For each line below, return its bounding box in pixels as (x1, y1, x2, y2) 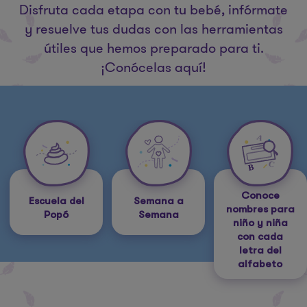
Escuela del (28, 195, 84, 208)
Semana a (133, 195, 184, 208)
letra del (238, 244, 282, 257)
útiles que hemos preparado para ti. (43, 38, 264, 58)
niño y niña (232, 217, 288, 230)
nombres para (225, 203, 295, 216)
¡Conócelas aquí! (101, 58, 206, 77)
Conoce (241, 189, 280, 202)
